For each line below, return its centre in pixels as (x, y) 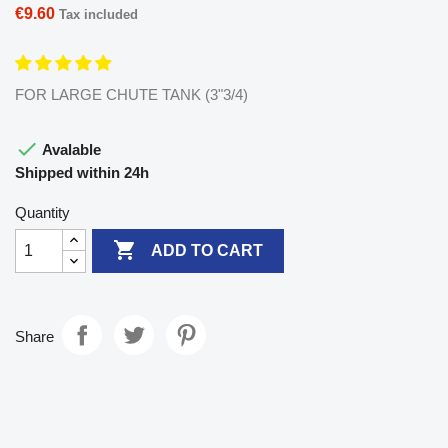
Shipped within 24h (82, 172)
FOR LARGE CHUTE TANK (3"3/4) (131, 94)
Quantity (42, 212)
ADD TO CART (207, 251)
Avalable (70, 149)
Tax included (98, 14)
